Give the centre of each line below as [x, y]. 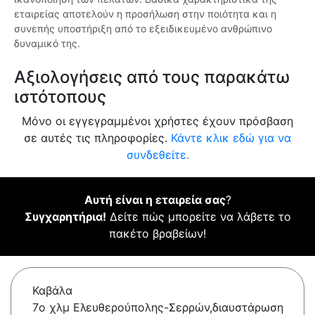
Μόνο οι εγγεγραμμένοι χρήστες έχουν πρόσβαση [157, 121]
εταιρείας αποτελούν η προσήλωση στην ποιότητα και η [145, 14]
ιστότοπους [60, 97]
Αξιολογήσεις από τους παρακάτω [152, 77]
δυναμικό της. [47, 44]
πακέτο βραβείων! [157, 234]
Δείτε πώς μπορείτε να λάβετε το [198, 217]
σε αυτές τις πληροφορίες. [97, 138]
